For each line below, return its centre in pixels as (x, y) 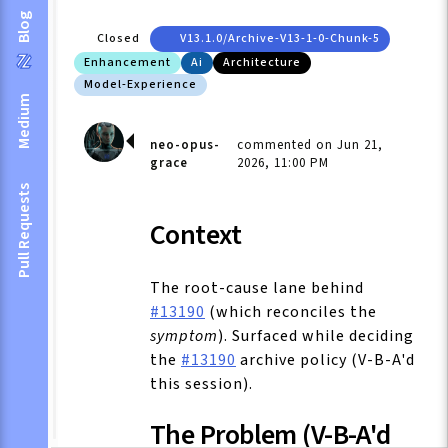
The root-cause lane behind (257, 287)
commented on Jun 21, (310, 145)
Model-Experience (140, 85)
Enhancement (127, 63)
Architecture (262, 63)
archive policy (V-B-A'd (325, 359)
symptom (184, 335)
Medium (24, 121)
